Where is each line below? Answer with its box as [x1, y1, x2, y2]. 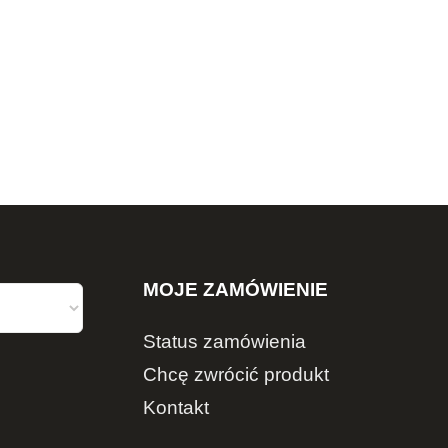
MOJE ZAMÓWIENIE [143, 279, 329, 301]
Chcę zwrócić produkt [143, 363, 330, 385]
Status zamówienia [143, 330, 307, 352]
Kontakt [143, 396, 210, 418]
